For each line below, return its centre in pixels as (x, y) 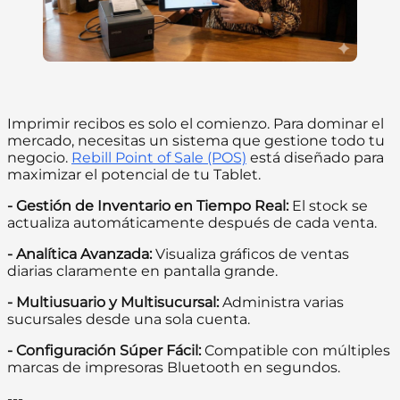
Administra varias (281, 303)
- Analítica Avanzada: (79, 254)
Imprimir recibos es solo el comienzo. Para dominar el (196, 124)
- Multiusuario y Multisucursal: (113, 303)
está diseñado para (315, 158)
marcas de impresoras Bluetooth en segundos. (174, 368)
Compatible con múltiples (296, 351)
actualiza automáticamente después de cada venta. (192, 223)
